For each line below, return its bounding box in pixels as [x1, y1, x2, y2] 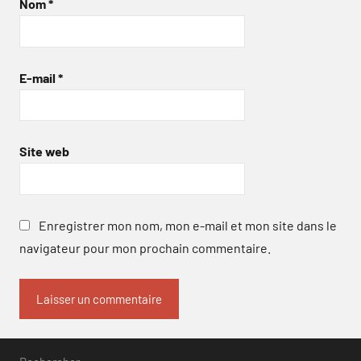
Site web [19, 143, 69, 160]
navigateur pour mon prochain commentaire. [19, 239, 271, 255]
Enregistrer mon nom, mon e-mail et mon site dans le [39, 217, 337, 233]
